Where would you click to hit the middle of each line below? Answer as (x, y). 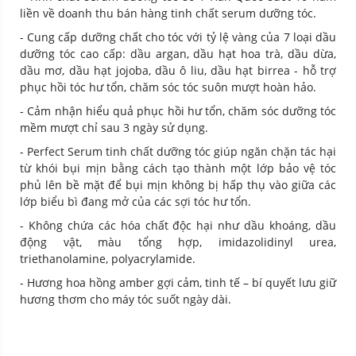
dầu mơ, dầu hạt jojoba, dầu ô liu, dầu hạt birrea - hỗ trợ (178, 71)
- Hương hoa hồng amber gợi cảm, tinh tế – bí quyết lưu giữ (178, 283)
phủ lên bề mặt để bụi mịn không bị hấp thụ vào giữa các (178, 185)
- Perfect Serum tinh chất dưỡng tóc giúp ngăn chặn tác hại (178, 152)
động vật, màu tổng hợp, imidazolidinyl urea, (178, 242)
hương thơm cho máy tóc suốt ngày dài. (126, 300)
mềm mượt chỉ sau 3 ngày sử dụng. (114, 128)
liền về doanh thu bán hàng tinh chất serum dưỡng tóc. (168, 14)
